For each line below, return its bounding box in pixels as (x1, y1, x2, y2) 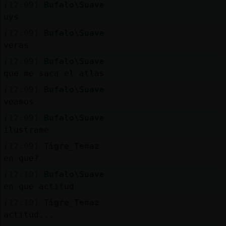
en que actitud (3, 181, 74, 191)
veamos (3, 96, 34, 106)
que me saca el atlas (3, 68, 104, 78)
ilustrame (3, 125, 49, 135)
